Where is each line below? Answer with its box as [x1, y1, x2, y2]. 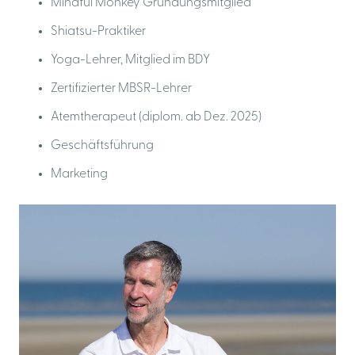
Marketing [51, 168, 108, 181]
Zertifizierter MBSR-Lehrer [51, 82, 192, 96]
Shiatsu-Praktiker [51, 25, 146, 39]
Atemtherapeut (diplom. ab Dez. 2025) [51, 111, 261, 124]
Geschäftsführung [51, 139, 154, 153]
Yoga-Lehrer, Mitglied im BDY [51, 54, 210, 67]
